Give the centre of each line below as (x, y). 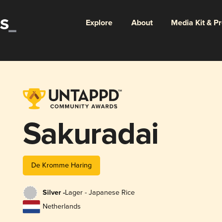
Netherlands (61, 207)
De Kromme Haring (61, 165)
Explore (99, 23)
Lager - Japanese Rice (100, 193)
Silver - (54, 193)
